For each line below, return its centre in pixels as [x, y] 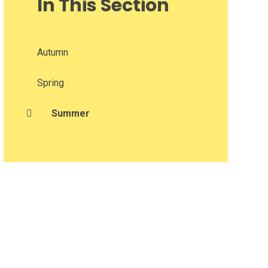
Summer [70, 113]
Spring [50, 83]
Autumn [52, 52]
